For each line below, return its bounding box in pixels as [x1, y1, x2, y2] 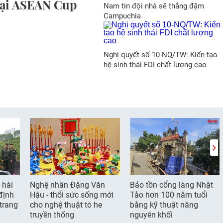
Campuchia [103, 11, 141, 20]
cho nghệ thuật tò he [30, 200, 103, 210]
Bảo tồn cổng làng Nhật [129, 180, 213, 190]
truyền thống [30, 210, 75, 220]
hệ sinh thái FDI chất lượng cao [103, 60, 207, 69]
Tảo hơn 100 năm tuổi [129, 190, 208, 200]
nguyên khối [129, 210, 173, 220]
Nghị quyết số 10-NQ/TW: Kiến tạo [103, 50, 218, 59]
